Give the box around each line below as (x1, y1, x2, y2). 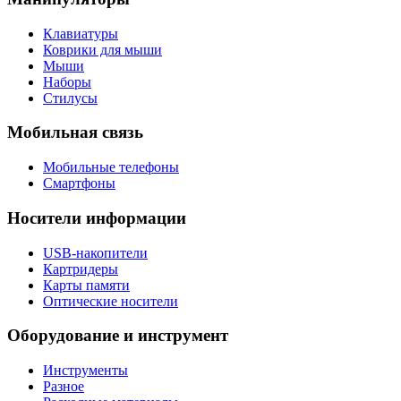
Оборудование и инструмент (7, 326, 228, 346)
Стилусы (43, 90, 98, 106)
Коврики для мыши (43, 41, 162, 57)
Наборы (43, 73, 91, 90)
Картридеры (43, 260, 118, 277)
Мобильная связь (7, 123, 143, 142)
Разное (43, 379, 84, 394)
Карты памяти (43, 277, 130, 293)
